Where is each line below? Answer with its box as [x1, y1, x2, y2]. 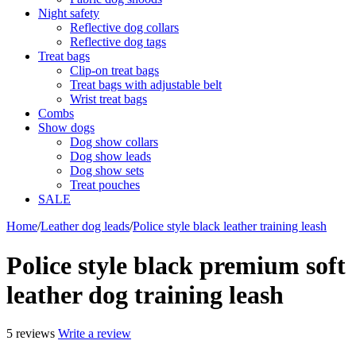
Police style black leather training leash [133, 219, 327, 234]
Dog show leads [70, 149, 151, 164]
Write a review [58, 327, 131, 341]
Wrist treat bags [70, 92, 147, 106]
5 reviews [6, 327, 55, 341]
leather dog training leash [6, 280, 284, 309]
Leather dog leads [41, 219, 130, 234]
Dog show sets [70, 164, 144, 178]
